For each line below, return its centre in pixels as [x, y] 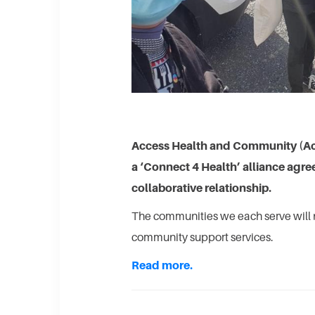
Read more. [162, 265]
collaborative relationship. [201, 187]
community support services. [202, 237]
